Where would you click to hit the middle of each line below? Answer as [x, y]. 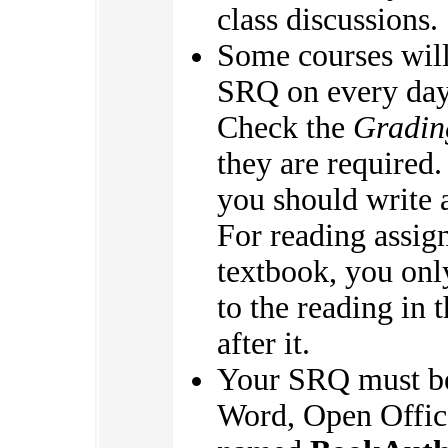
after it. [263, 344]
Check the [285, 128]
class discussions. [327, 20]
